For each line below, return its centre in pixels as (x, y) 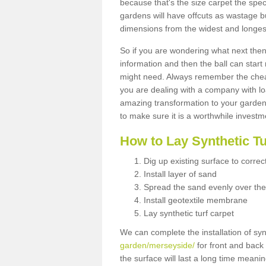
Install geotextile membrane (196, 200)
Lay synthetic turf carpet (189, 213)
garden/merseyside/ (157, 245)
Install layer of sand (180, 174)
